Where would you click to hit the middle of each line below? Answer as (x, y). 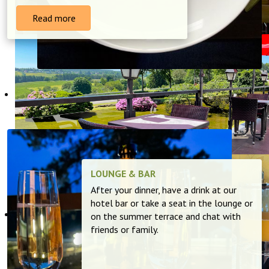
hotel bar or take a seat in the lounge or (172, 203)
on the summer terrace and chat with (166, 216)
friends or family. (125, 229)
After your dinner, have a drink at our (164, 190)
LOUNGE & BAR (123, 174)
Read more (53, 18)
